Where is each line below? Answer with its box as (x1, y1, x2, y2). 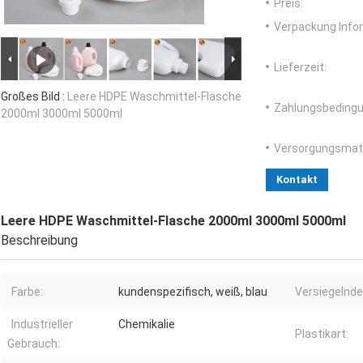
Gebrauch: (7, 337, 60, 351)
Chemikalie (118, 318, 175, 331)
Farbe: (11, 285, 43, 299)
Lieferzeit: (274, 61, 327, 75)
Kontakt (276, 173, 318, 186)
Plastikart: (295, 327, 348, 341)
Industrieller (11, 318, 73, 331)
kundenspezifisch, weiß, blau (118, 285, 267, 299)
